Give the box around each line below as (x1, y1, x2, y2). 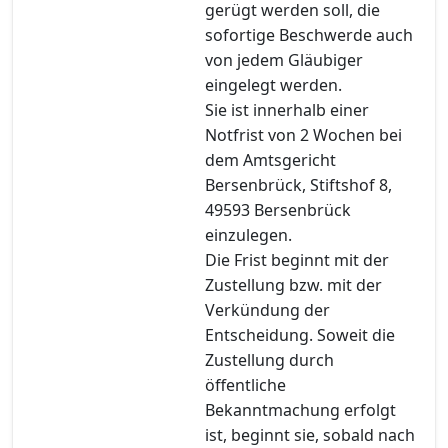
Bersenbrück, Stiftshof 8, (205, 173, 392, 196)
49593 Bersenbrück (205, 198, 351, 221)
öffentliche (205, 373, 286, 396)
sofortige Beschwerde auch (205, 23, 413, 46)
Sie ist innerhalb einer (205, 98, 369, 121)
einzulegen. (205, 223, 292, 246)
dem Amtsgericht (205, 148, 336, 171)
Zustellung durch (205, 348, 334, 371)
